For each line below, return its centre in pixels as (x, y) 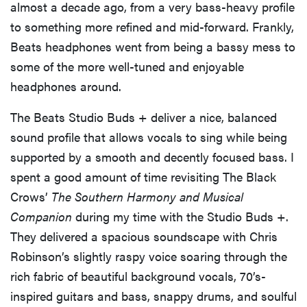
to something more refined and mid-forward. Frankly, (152, 27)
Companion (41, 217)
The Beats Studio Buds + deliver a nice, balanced (144, 117)
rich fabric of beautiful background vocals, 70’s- (138, 276)
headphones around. (66, 86)
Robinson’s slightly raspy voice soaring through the (149, 256)
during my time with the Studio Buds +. (180, 217)
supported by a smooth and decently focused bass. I (152, 157)
